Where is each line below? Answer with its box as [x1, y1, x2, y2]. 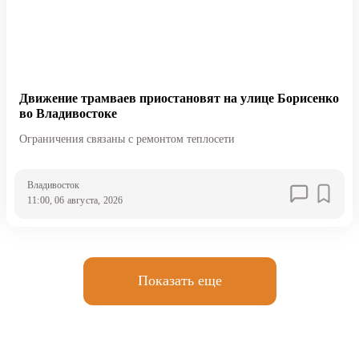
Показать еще [137, 272, 222, 289]
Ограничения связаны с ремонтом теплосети [18, 132, 235, 145]
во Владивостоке [18, 106, 117, 120]
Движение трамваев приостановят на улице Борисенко [18, 91, 339, 105]
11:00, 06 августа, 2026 [26, 194, 123, 206]
